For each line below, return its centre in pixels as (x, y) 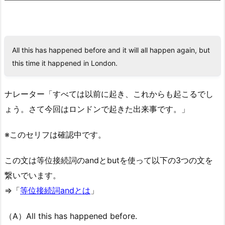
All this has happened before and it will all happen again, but (111, 50)
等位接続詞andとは (55, 190)
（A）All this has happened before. (71, 216)
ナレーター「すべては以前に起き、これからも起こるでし (109, 94)
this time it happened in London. (65, 63)
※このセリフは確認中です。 (55, 135)
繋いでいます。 (33, 175)
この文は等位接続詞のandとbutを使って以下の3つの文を (109, 160)
